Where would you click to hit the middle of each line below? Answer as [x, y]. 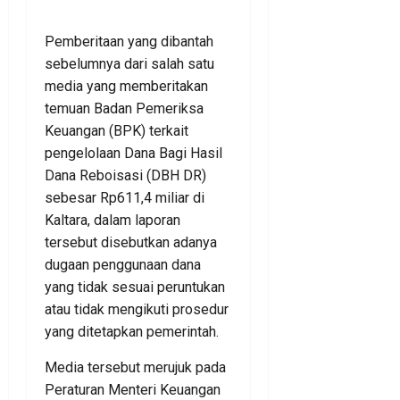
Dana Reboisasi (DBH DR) [125, 176]
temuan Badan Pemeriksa [124, 109]
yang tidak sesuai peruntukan [135, 287]
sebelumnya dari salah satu [129, 64]
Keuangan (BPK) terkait [117, 131]
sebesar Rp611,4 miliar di [125, 198]
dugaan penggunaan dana [123, 265]
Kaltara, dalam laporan [112, 221]
